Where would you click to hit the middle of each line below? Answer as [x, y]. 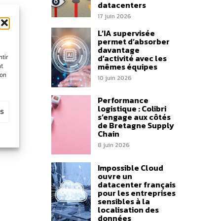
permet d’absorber [133, 41]
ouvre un [115, 176]
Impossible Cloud [130, 167]
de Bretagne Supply [136, 126]
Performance [123, 100]
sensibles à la [124, 201]
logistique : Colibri [132, 109]
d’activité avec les [132, 58]
